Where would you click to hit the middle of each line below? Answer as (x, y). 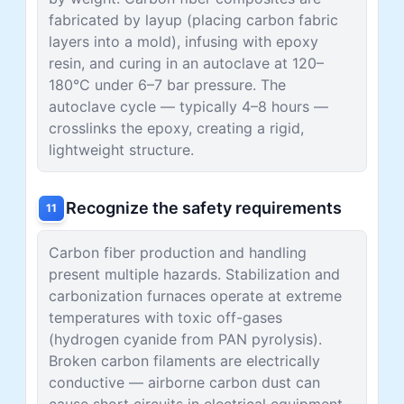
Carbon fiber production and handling (178, 252)
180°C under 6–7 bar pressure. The (167, 84)
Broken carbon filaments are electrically (184, 360)
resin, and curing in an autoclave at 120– (186, 63)
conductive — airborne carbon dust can (184, 382)
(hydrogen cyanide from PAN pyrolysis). (185, 339)
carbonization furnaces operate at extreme (195, 295)
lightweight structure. (121, 149)
